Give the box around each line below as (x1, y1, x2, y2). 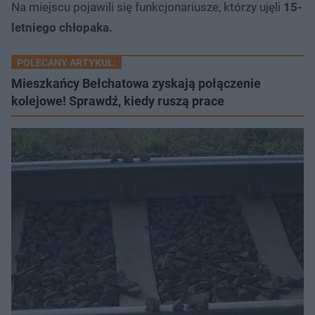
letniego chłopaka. (11, 20, 112, 34)
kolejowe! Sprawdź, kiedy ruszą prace (11, 93, 224, 108)
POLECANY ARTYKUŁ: (17, 56, 116, 68)
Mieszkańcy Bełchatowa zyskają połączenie (11, 75, 261, 91)
